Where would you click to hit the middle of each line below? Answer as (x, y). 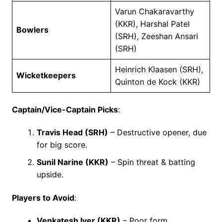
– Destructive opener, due (157, 132)
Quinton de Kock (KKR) (157, 82)
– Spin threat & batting (152, 162)
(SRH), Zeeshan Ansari (156, 36)
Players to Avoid (43, 197)
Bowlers (32, 29)
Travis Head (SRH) (72, 132)
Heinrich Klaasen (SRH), (159, 69)
